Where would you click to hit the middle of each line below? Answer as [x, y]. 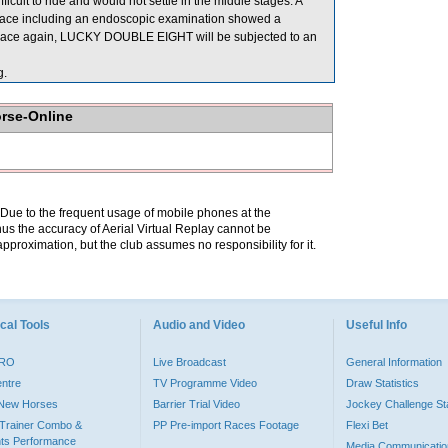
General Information [394, 362]
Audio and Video [199, 325]
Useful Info [376, 325]
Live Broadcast [189, 362]
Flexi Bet [367, 425]
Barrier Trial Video [196, 404]
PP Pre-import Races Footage [226, 425]
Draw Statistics [382, 383]
